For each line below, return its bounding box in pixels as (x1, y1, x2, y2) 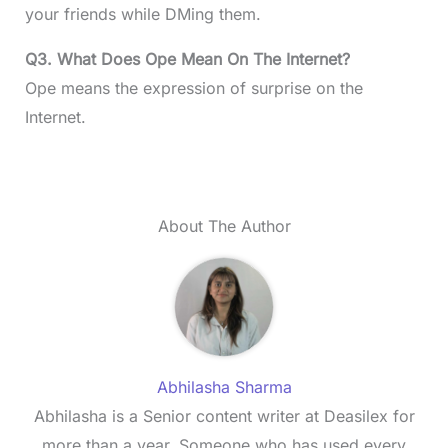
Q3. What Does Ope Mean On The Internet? (24, 49, 350, 69)
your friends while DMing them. (24, 4, 261, 24)
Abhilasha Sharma (156, 377, 292, 397)
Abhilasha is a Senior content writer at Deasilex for (33, 406, 415, 426)
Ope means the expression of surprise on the (24, 78, 363, 98)
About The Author (157, 216, 291, 236)
